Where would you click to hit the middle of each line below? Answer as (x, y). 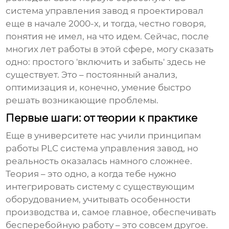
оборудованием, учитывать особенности (98, 199)
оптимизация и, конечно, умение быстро (99, 87)
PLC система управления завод (112, 148)
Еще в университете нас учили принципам (104, 135)
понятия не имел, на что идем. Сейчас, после (108, 36)
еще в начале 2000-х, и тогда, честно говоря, (106, 23)
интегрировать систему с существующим (100, 186)
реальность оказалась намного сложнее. (99, 161)
